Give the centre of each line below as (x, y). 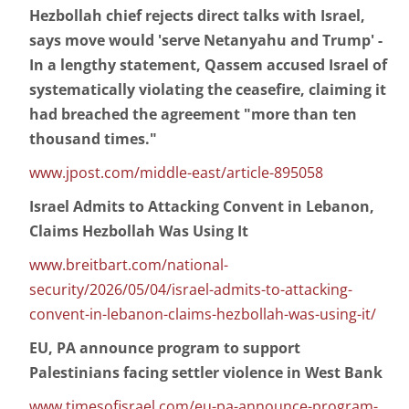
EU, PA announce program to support (165, 348)
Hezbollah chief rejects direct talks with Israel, (197, 16)
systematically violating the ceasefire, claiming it (208, 90)
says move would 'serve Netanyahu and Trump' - (206, 41)
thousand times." (93, 139)
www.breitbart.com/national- (129, 265)
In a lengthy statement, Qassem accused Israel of (208, 65)
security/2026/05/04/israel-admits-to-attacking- (191, 290)
